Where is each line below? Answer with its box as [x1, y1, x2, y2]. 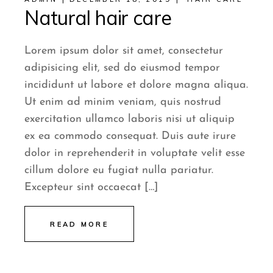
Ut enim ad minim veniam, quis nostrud [24, 96, 222, 108]
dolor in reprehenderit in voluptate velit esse [24, 147, 246, 160]
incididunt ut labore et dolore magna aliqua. [24, 79, 249, 91]
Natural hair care [24, 5, 172, 30]
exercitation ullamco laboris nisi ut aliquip [24, 113, 235, 126]
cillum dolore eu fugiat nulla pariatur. [24, 165, 214, 177]
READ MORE [50, 220, 109, 229]
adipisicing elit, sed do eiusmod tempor [24, 62, 221, 74]
